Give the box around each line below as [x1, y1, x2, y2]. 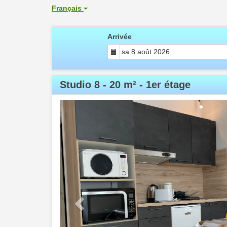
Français [52, 4, 84, 12]
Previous [80, 101, 119, 112]
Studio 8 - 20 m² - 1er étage [60, 79, 191, 90]
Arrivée [107, 32, 132, 41]
